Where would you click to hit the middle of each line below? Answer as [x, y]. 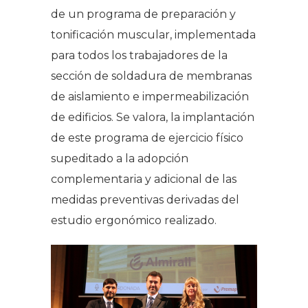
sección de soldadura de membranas [151, 76]
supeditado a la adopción [120, 158]
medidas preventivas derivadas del [145, 199]
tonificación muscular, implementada [153, 34]
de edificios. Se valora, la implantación [153, 117]
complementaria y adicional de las [144, 179]
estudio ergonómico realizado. [134, 220]
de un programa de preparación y [143, 14]
